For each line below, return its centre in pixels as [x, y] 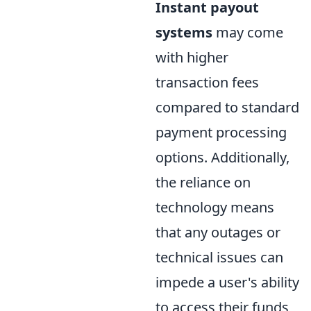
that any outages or [218, 232]
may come [248, 32]
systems [184, 32]
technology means [215, 207]
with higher [192, 57]
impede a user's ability [227, 282]
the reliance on [203, 182]
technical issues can [219, 257]
